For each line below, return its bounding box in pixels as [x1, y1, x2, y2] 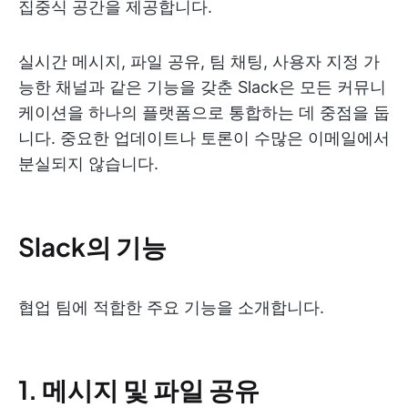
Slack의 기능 [18, 230, 167, 262]
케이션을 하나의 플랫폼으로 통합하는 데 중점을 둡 [18, 103, 390, 122]
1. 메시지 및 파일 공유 [18, 373, 260, 405]
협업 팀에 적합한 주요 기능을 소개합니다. [18, 298, 324, 317]
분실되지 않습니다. [18, 154, 158, 173]
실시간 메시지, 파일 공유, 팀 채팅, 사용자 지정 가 [18, 52, 380, 71]
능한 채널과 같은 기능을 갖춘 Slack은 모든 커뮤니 [18, 77, 386, 97]
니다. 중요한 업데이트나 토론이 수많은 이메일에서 [18, 128, 390, 148]
